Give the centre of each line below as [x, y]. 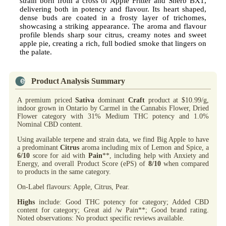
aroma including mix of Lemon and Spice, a [144, 147]
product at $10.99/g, [177, 100]
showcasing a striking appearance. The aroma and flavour [113, 26]
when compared [185, 163]
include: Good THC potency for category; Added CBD [122, 202]
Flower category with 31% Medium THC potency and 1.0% [113, 116]
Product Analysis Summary [78, 81]
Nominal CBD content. [50, 124]
